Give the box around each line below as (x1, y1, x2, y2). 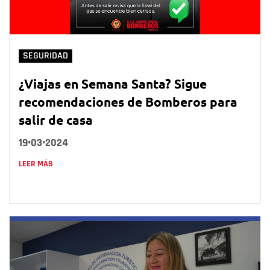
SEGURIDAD (23, 49, 68, 61)
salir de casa (19, 111, 93, 128)
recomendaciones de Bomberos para (19, 93, 237, 110)
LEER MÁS (19, 158, 53, 169)
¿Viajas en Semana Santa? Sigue (19, 75, 207, 92)
